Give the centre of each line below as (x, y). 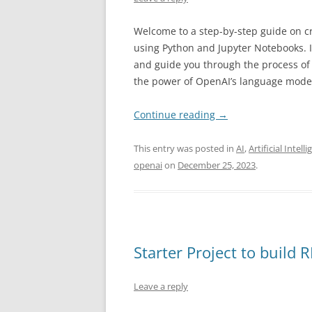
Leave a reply (161, 286)
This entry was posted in (185, 148)
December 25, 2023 (217, 165)
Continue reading (176, 115)
